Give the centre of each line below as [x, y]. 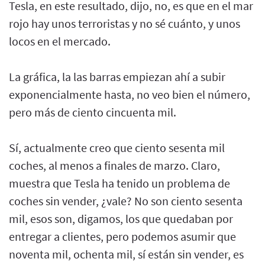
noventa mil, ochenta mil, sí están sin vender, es [126, 254]
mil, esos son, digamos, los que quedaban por [121, 218]
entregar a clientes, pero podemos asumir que [122, 236]
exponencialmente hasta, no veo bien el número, [130, 94]
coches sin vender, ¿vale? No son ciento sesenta [126, 201]
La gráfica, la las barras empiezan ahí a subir [117, 76]
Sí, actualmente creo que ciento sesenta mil [117, 147]
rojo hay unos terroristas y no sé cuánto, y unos [125, 23]
